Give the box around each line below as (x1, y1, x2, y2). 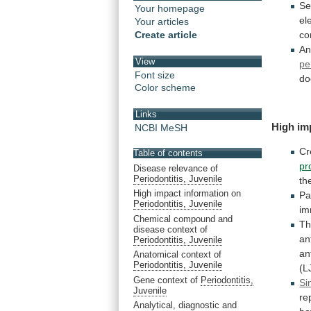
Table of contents (133, 148, 203, 159)
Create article (135, 29, 197, 41)
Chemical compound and (133, 213, 233, 224)
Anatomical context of (133, 249, 221, 260)
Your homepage (135, 3, 205, 15)
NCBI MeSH (135, 121, 187, 133)
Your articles (135, 16, 189, 28)
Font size (135, 69, 175, 81)
